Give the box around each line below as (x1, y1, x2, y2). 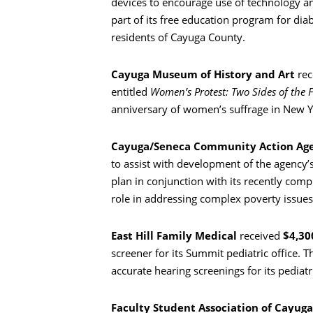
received (237, 228, 283, 243)
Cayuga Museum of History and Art (111, 67, 295, 82)
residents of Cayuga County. (111, 30, 245, 45)
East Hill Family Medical (111, 228, 237, 243)
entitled (111, 85, 150, 99)
